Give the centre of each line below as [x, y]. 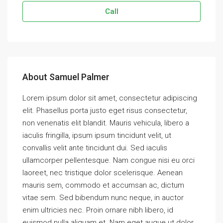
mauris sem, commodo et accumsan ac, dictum [103, 185]
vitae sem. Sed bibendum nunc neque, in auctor [103, 198]
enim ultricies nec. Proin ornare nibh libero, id [98, 210]
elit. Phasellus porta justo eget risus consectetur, [105, 111]
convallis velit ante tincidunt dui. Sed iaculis [95, 148]
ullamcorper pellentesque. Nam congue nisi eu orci [109, 160]
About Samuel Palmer [66, 77]
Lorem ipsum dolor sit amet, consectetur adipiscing [110, 98]
